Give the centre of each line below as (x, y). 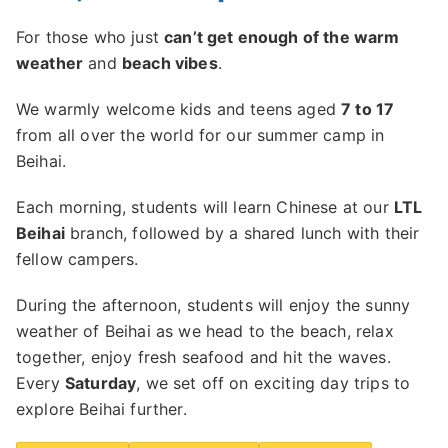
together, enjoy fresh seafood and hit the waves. (203, 356)
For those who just (90, 36)
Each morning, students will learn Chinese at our (205, 206)
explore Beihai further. (101, 408)
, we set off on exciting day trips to (273, 382)
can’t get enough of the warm (282, 36)
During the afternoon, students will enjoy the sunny (213, 304)
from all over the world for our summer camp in (200, 134)
